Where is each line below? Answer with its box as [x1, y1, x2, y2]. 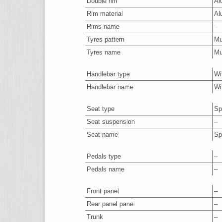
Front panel [87, 187, 119, 195]
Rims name [87, 23, 119, 30]
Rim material [87, 10, 123, 17]
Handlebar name [87, 83, 133, 91]
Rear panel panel [87, 200, 135, 208]
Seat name [87, 131, 118, 138]
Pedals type [87, 153, 121, 160]
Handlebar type [87, 70, 130, 78]
